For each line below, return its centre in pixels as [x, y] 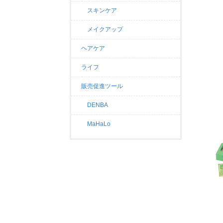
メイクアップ [102, 29]
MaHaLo [96, 124]
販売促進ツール [102, 86]
